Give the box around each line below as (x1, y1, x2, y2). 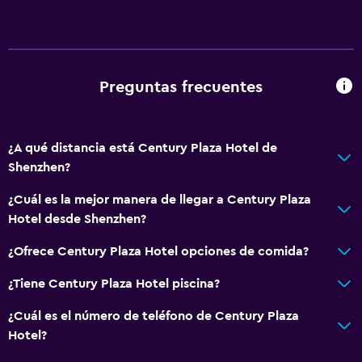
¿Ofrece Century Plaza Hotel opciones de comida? (8, 244, 309, 258)
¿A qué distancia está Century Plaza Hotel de (8, 141, 277, 154)
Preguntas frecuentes (99, 79, 263, 96)
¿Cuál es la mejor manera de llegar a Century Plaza (8, 192, 311, 206)
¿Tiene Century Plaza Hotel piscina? (8, 276, 220, 290)
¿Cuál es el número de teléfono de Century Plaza (8, 309, 299, 322)
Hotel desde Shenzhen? (8, 212, 146, 225)
